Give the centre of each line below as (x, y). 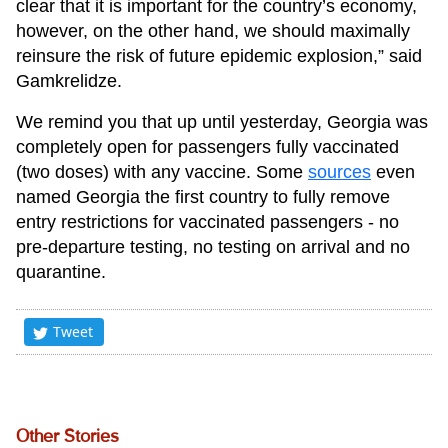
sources (339, 172)
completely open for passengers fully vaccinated (207, 147)
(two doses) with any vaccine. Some (162, 172)
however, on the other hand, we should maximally (213, 31)
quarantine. (61, 272)
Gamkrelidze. (69, 81)
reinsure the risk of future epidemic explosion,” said (219, 56)
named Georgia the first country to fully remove (203, 197)
